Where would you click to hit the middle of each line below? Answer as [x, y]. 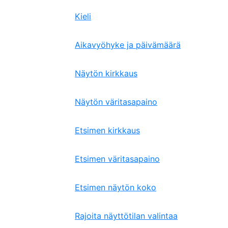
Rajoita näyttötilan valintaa [126, 216]
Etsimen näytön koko [116, 187]
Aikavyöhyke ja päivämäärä [128, 45]
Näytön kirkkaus [106, 73]
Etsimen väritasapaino [117, 159]
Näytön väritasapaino [116, 102]
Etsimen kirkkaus [107, 130]
